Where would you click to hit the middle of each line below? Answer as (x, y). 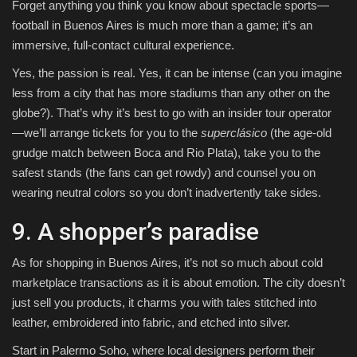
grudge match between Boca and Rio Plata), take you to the (166, 153)
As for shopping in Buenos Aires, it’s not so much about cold (167, 263)
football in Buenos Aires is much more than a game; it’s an (162, 25)
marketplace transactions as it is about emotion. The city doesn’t (178, 283)
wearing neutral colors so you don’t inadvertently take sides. (167, 193)
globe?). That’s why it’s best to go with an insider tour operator (172, 113)
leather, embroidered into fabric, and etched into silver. (151, 323)
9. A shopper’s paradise (135, 232)
